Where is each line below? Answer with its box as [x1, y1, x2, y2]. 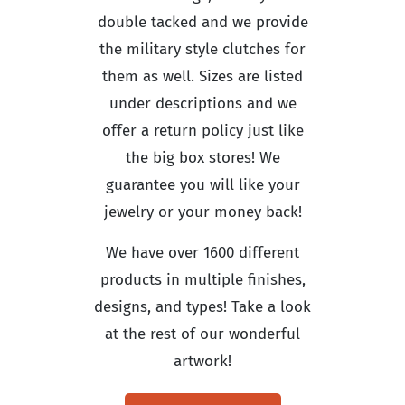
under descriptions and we [108, 93, 297, 113]
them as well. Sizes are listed [102, 66, 303, 86]
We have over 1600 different [106, 242, 299, 262]
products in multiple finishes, [99, 269, 306, 289]
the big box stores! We [125, 147, 280, 167]
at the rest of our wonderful [105, 324, 300, 344]
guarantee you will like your [105, 174, 300, 194]
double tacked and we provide [97, 12, 308, 32]
